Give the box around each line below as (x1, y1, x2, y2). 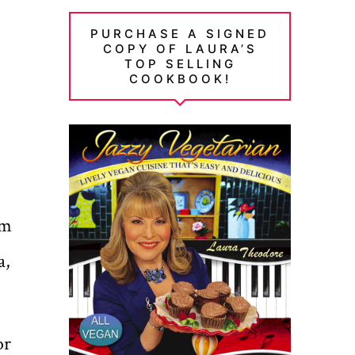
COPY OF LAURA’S (102, 40, 258, 56)
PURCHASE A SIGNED (90, 25, 270, 41)
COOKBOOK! (128, 71, 231, 86)
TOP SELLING (124, 55, 236, 71)
